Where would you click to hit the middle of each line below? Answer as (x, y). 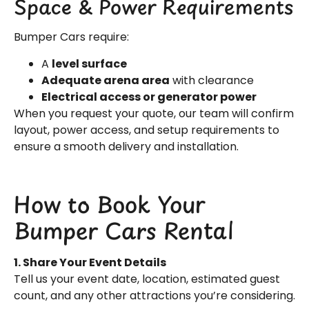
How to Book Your (110, 205)
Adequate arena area (106, 80)
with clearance (212, 80)
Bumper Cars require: (71, 37)
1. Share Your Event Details (90, 263)
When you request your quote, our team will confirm (154, 113)
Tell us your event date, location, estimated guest (147, 279)
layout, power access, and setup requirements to (147, 130)
